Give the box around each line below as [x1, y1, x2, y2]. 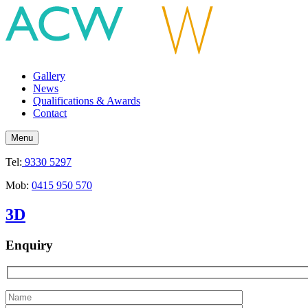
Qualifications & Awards [33, 95, 140, 107]
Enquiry [5, 237, 53, 252]
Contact [33, 107, 67, 119]
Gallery [33, 70, 65, 82]
